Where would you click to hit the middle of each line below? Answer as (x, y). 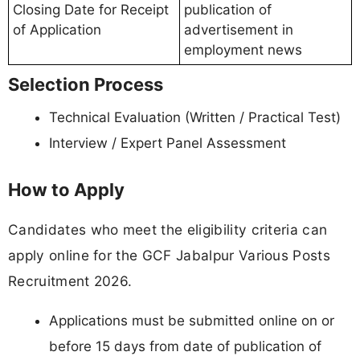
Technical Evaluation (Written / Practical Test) (195, 118)
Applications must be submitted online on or (192, 321)
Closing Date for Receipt (91, 10)
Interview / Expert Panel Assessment (168, 143)
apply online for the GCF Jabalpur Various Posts (170, 255)
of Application (57, 30)
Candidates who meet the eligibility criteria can (168, 229)
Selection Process (86, 85)
